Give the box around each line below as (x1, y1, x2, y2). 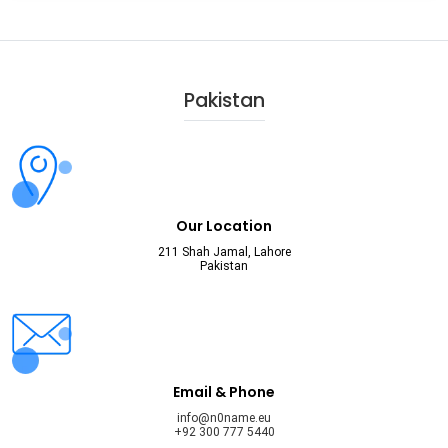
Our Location (176, 216, 272, 237)
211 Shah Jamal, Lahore (157, 245, 291, 260)
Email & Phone (173, 382, 275, 403)
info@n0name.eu (177, 411, 271, 426)
